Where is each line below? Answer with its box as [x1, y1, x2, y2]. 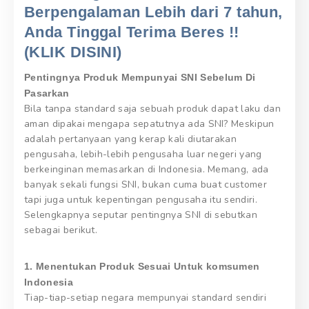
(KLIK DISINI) [24, 43, 122, 61]
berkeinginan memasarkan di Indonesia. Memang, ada [24, 162, 269, 176]
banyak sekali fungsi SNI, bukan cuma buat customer [24, 177, 268, 191]
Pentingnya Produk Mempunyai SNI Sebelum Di [24, 71, 256, 83]
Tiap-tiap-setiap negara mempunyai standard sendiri [24, 290, 267, 304]
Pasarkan [24, 87, 70, 99]
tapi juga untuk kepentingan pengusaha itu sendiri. [24, 192, 258, 206]
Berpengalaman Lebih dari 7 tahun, [24, 3, 283, 21]
